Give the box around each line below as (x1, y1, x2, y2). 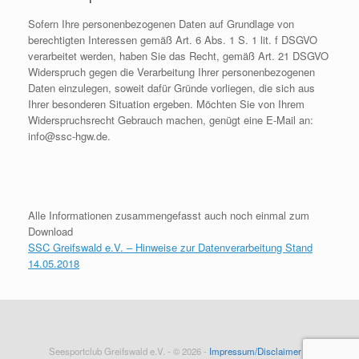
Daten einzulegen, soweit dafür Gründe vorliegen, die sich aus (28, 79, 315, 95)
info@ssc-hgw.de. (28, 127, 111, 143)
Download (28, 223, 76, 239)
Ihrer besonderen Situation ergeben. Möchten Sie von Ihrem (28, 95, 305, 111)
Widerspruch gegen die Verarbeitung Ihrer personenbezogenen (28, 63, 315, 79)
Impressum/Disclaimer (209, 344, 301, 357)
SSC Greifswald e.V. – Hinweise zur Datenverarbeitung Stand (28, 239, 313, 255)
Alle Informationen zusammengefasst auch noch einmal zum (28, 207, 309, 223)
